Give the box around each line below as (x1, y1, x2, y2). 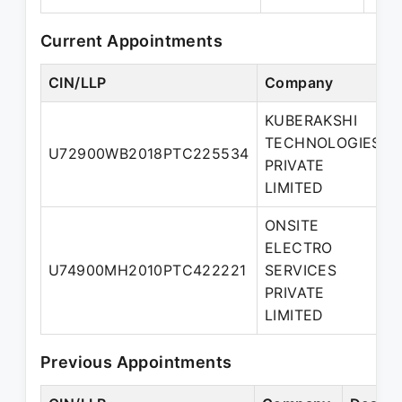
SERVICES (265, 261, 337, 279)
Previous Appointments (40, 353, 232, 371)
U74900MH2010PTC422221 (48, 261, 247, 279)
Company (265, 74, 334, 92)
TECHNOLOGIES (265, 134, 381, 152)
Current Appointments (40, 31, 223, 50)
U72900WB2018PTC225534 (48, 144, 249, 162)
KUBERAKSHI (265, 111, 358, 129)
